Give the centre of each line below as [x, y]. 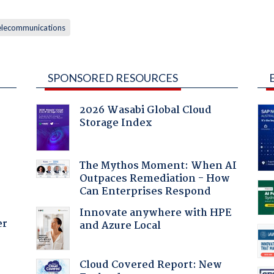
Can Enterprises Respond [145, 191]
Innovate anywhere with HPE [155, 213]
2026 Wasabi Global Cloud [145, 110]
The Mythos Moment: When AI [158, 166]
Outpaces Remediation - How [154, 179]
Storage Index [116, 123]
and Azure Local [120, 226]
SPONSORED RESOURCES [113, 77]
